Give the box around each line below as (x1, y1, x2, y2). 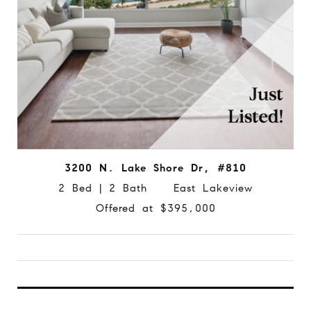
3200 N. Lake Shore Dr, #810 (65, 162, 246, 175)
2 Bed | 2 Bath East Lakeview (58, 182, 253, 195)
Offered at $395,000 (95, 202, 216, 215)
